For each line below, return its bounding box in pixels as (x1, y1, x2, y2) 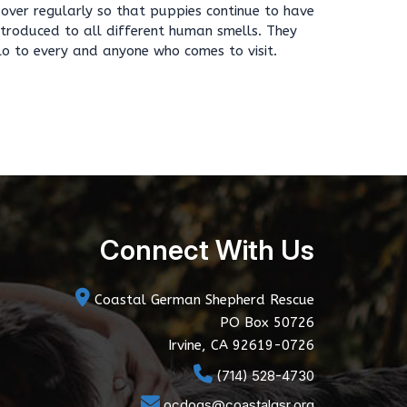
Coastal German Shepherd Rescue (90, 292, 314, 308)
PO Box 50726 (220, 314, 314, 331)
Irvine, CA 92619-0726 (168, 337, 314, 353)
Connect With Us (100, 233, 314, 266)
